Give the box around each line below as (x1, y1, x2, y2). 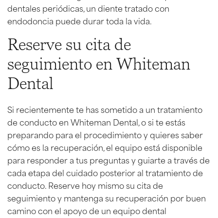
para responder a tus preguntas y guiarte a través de (7, 153, 210, 165)
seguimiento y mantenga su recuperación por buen (7, 191, 206, 203)
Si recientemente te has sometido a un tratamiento (7, 103, 202, 115)
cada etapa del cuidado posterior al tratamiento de (7, 166, 203, 178)
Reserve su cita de (7, 35, 131, 55)
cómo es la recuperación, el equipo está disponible (7, 141, 202, 153)
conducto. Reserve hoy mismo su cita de (7, 179, 163, 191)
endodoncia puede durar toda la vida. (7, 14, 152, 26)
